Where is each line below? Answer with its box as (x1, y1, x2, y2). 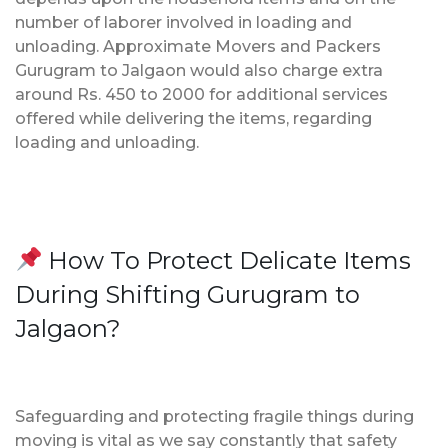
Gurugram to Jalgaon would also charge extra (15, 60, 383, 80)
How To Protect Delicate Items (42, 245, 412, 275)
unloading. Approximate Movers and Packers (15, 36, 381, 56)
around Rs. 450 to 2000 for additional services (15, 84, 388, 104)
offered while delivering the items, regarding (15, 108, 372, 128)
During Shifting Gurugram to (15, 279, 360, 309)
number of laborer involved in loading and (15, 12, 352, 32)
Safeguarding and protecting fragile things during (15, 406, 414, 426)
